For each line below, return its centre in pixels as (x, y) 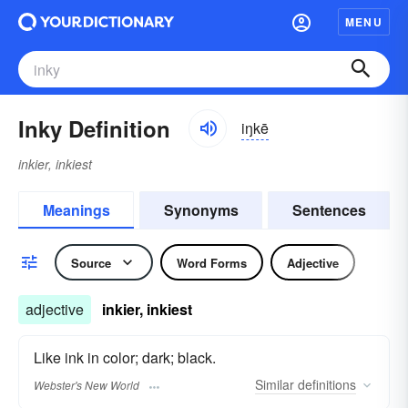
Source (91, 262)
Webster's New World (87, 385)
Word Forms (212, 262)
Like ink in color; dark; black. (125, 357)
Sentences (329, 210)
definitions (325, 385)
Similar (275, 385)
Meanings (76, 210)
